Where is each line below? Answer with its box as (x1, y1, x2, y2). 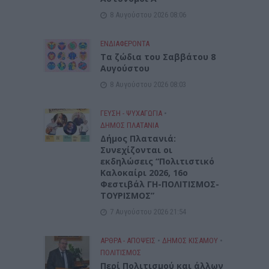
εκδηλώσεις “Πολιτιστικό (100, 155, 215, 167)
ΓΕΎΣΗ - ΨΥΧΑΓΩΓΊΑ (100, 108, 163, 118)
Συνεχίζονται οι (100, 144, 173, 156)
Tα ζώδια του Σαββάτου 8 (100, 50, 216, 62)
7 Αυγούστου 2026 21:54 (110, 207, 187, 216)
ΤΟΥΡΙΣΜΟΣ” (100, 189, 155, 201)
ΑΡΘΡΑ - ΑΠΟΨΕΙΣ (100, 235, 156, 245)
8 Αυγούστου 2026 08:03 (110, 79, 187, 89)
